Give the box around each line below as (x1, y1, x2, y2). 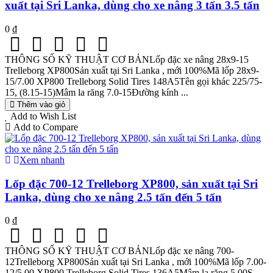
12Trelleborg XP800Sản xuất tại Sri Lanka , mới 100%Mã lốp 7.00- (5, 257, 266, 268)
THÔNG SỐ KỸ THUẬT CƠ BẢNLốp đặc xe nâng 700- (5, 246, 234, 257)
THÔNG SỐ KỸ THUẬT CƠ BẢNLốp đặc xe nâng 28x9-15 (5, 54, 249, 65)
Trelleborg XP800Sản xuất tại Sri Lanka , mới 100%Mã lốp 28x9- (5, 65, 259, 76)
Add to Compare (13, 121, 78, 132)
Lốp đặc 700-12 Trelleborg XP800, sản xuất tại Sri (5, 177, 258, 190)
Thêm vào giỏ (17, 99, 65, 109)
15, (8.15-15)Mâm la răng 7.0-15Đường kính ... (5, 87, 188, 97)
